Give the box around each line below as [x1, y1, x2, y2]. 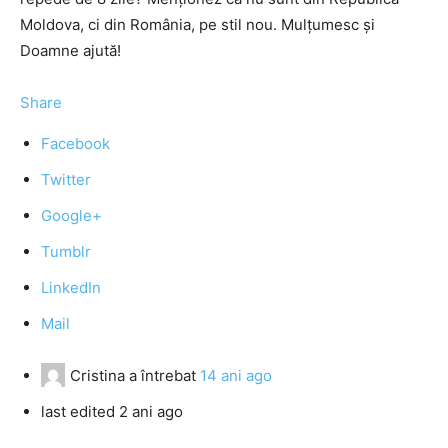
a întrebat [125, 366, 200, 385]
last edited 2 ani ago [41, 402, 183, 421]
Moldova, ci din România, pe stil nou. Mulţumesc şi [20, 15, 375, 34]
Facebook [41, 134, 110, 153]
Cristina [70, 366, 125, 385]
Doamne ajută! [20, 41, 121, 60]
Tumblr [41, 242, 91, 261]
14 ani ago [200, 366, 272, 385]
